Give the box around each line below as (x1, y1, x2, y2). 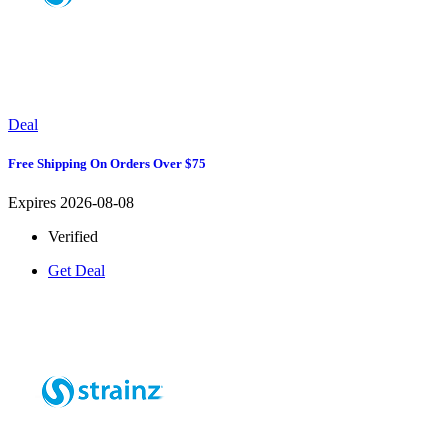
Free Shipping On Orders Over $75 (8, 155, 206, 171)
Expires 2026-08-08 (8, 193, 134, 211)
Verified (48, 227, 98, 245)
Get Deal (48, 261, 105, 279)
